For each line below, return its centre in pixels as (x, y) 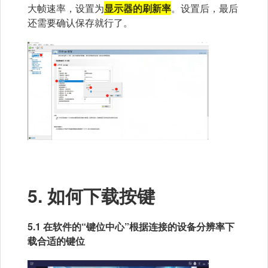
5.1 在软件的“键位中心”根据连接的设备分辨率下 (131, 226)
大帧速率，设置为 (66, 8)
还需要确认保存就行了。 (80, 23)
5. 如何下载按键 (91, 195)
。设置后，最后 (205, 8)
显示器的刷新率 (138, 8)
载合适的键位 (56, 240)
